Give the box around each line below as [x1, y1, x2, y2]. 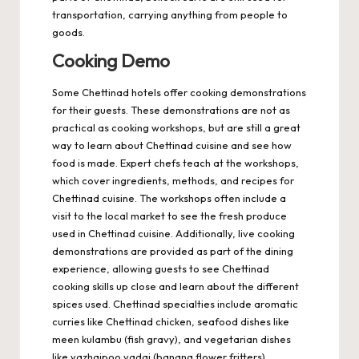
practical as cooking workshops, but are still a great [52, 120, 301, 134]
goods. [52, 26, 85, 39]
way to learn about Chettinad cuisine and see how [52, 138, 292, 151]
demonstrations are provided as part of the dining [52, 244, 293, 257]
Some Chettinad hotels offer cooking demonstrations [52, 85, 306, 99]
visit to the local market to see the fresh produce [52, 208, 287, 222]
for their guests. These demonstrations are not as [52, 103, 290, 116]
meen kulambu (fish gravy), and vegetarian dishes [52, 332, 291, 345]
